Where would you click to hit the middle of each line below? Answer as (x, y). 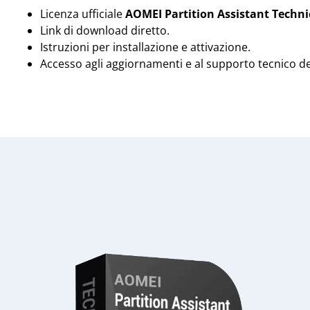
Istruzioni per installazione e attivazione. (145, 47)
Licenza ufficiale (83, 13)
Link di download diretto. (105, 30)
